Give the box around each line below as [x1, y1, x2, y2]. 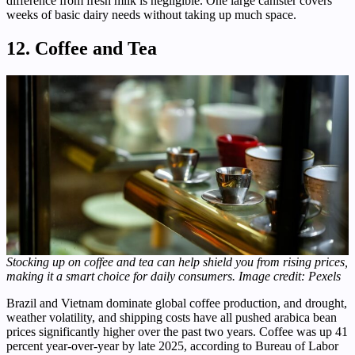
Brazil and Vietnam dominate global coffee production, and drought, [6, 296, 347, 310]
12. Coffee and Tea [6, 38, 157, 59]
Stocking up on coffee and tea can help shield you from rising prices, [6, 255, 348, 269]
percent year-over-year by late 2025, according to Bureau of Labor [6, 339, 338, 353]
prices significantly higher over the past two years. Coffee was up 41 [6, 325, 348, 338]
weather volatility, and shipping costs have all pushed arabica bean [6, 311, 337, 324]
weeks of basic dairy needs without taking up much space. [6, 8, 296, 22]
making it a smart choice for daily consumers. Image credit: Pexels [6, 269, 341, 283]
